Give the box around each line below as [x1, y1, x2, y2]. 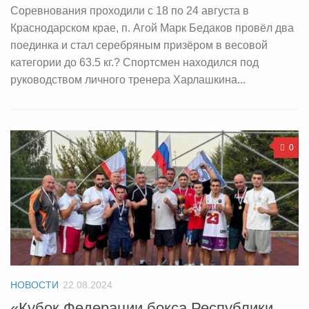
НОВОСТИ [10, 279, 59, 291]
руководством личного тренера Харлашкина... [10, 73, 246, 86]
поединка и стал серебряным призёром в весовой [10, 39, 268, 51]
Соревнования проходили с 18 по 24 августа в [10, 4, 249, 17]
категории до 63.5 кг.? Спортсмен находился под [10, 56, 259, 68]
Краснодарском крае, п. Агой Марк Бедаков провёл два [10, 21, 294, 34]
